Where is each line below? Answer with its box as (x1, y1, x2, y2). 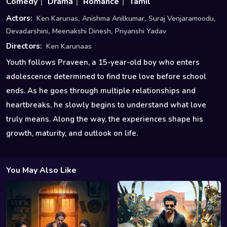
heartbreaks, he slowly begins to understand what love (6, 100, 206, 110)
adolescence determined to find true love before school (6, 71, 206, 82)
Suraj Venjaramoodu (148, 14, 214, 24)
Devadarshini (6, 26, 48, 36)
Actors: (6, 13, 32, 24)
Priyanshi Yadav (115, 26, 166, 36)
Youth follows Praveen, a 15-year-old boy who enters (6, 57, 200, 68)
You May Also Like (6, 165, 77, 176)
